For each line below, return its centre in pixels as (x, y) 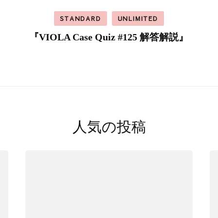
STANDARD (81, 18)
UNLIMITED (138, 18)
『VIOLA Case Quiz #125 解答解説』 (109, 37)
